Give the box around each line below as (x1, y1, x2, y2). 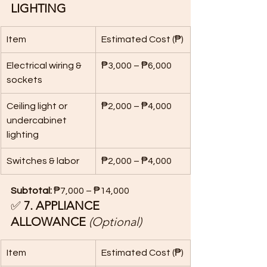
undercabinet (7, 116, 69, 125)
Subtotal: (11, 186, 52, 195)
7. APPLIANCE (24, 198, 103, 213)
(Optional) (89, 215, 142, 229)
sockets (7, 75, 42, 85)
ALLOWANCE (11, 215, 86, 229)
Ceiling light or (7, 101, 69, 111)
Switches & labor (7, 156, 79, 166)
